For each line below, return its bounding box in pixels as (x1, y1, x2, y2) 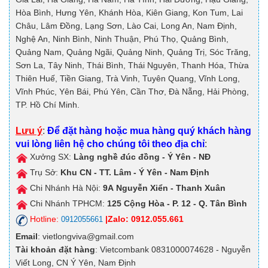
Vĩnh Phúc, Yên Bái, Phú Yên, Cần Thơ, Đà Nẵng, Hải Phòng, (16, 87, 249, 97)
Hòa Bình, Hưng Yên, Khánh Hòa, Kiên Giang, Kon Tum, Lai (16, 8, 243, 18)
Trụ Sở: (28, 167, 60, 178)
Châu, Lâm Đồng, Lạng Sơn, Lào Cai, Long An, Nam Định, (16, 21, 237, 31)
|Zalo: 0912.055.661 (105, 214, 184, 224)
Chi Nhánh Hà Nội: (28, 183, 103, 193)
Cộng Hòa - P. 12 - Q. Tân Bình (121, 199, 247, 209)
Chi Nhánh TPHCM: (28, 199, 107, 209)
